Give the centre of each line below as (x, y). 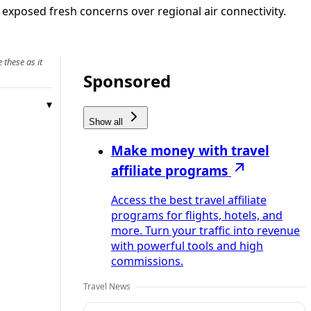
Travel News (107, 287)
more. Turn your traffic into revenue (205, 231)
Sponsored (127, 81)
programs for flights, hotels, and (197, 216)
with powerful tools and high (187, 246)
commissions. (147, 261)
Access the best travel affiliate (189, 200)
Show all (107, 121)
